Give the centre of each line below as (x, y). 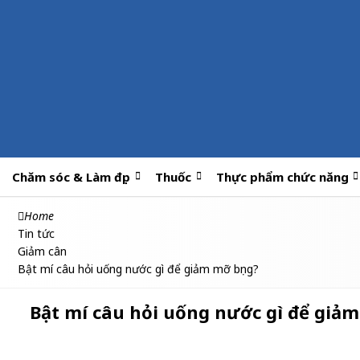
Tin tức (36, 233)
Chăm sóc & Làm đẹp (72, 177)
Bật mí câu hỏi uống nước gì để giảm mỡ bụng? (138, 269)
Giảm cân (42, 251)
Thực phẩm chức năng (282, 177)
